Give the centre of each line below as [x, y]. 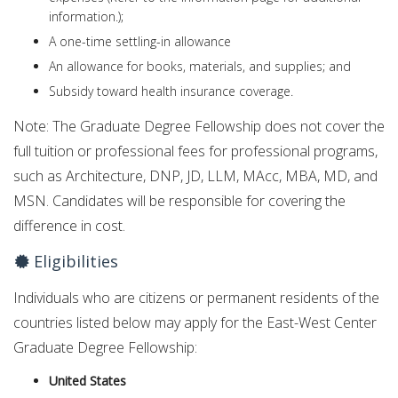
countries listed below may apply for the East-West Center [195, 322]
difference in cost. [69, 225]
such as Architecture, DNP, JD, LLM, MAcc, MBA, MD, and [195, 175]
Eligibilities [74, 262]
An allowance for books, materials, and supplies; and [200, 66]
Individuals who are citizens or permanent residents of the [196, 297]
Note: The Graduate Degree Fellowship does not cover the [199, 126]
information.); [86, 16]
